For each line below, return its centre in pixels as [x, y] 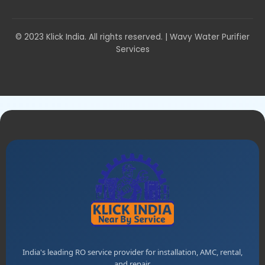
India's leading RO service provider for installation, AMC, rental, [132, 252]
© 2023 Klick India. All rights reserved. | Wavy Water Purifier [132, 37]
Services [132, 50]
